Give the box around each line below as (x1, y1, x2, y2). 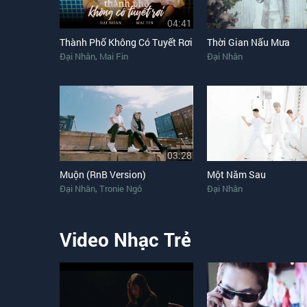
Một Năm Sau (207, 168, 266, 181)
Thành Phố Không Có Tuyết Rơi (60, 36, 193, 49)
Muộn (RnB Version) (60, 168, 146, 181)
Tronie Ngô (99, 182, 142, 195)
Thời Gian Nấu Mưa (207, 36, 290, 49)
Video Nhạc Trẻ (60, 227, 191, 252)
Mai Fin (99, 50, 128, 62)
